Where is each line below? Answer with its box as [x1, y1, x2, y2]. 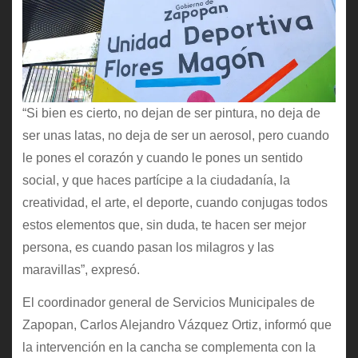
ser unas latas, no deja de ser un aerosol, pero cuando [22, 129, 329, 143]
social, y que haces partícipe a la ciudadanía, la [22, 173, 290, 188]
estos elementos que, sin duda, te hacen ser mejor [22, 218, 306, 233]
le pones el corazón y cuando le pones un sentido [22, 151, 303, 165]
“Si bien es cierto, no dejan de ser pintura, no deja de [22, 106, 320, 121]
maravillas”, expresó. [22, 263, 140, 277]
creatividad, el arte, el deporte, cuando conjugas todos [22, 196, 328, 210]
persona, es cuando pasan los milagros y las [22, 241, 274, 255]
